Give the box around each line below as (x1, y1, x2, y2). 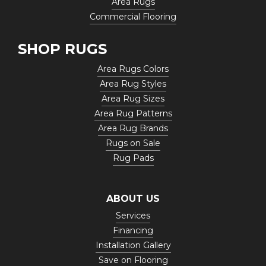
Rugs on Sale (106, 138, 160, 149)
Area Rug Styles (100, 78, 166, 90)
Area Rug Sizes (102, 93, 164, 104)
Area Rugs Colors (97, 64, 169, 75)
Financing (113, 225, 153, 236)
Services (116, 210, 150, 221)
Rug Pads (112, 153, 154, 164)
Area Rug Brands (98, 123, 168, 134)
